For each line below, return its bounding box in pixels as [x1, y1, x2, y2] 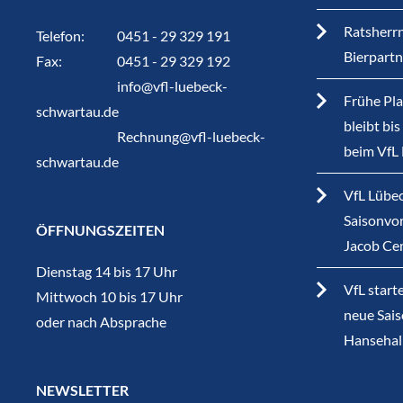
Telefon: [36, 26, 85, 44]
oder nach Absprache [36, 312, 167, 330]
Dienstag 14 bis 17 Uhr [36, 262, 178, 280]
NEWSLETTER [36, 381, 130, 399]
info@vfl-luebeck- [117, 76, 228, 94]
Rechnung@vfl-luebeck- [117, 127, 266, 145]
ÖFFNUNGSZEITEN [36, 220, 166, 238]
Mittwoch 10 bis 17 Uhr [36, 287, 184, 305]
